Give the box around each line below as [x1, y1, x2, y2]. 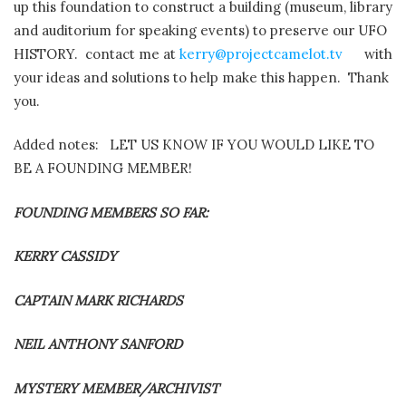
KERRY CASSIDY [14, 247, 117, 266]
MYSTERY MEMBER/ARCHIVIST [14, 379, 219, 397]
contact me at [85, 44, 179, 63]
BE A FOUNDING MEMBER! [14, 159, 192, 178]
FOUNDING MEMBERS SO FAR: [14, 203, 208, 221]
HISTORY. [14, 44, 78, 63]
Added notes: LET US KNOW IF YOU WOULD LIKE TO [14, 136, 374, 154]
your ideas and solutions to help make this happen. [14, 68, 341, 86]
